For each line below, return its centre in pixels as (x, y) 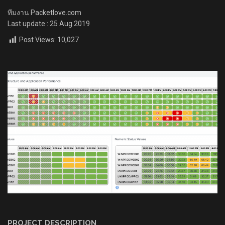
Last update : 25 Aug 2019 (49, 24)
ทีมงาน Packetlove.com (44, 13)
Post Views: (37, 40)
